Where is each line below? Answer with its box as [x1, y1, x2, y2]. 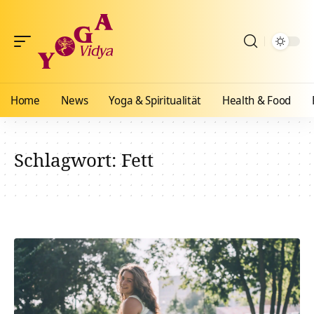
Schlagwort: [14, 147, 121, 172]
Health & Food [222, 93, 291, 108]
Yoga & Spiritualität [109, 93, 202, 108]
